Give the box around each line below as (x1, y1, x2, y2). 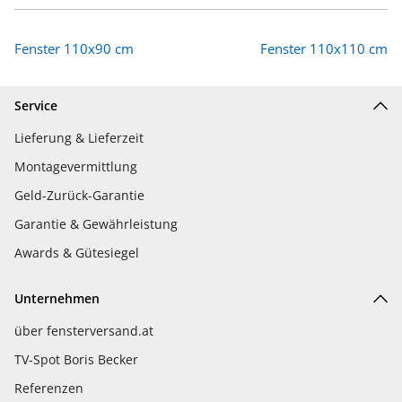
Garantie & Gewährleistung (14, 215, 178, 233)
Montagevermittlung (14, 158, 137, 176)
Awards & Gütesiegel (14, 244, 139, 262)
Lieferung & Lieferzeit (14, 129, 144, 147)
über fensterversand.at (14, 322, 153, 340)
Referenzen (14, 380, 83, 398)
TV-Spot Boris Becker (14, 351, 138, 369)
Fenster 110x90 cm (14, 39, 134, 58)
